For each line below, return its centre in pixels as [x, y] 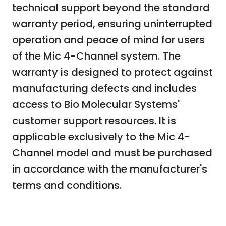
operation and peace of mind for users [108, 40]
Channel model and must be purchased [112, 153]
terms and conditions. [67, 185]
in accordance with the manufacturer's [110, 169]
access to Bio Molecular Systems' [96, 104]
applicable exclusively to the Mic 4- [101, 136]
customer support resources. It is [94, 120]
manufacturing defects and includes [104, 88]
